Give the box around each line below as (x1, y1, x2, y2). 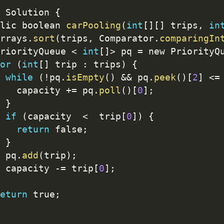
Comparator (93, 33, 154, 44)
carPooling (65, 20, 121, 31)
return (16, 124, 49, 135)
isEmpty (65, 72, 104, 83)
